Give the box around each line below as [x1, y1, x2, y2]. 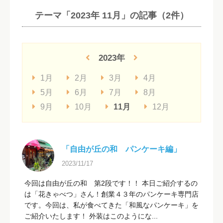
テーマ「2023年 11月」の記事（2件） [34, 10, 189, 20]
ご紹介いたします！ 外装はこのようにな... [24, 212, 158, 220]
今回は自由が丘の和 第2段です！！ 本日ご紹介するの [24, 179, 198, 187]
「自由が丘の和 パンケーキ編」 [62, 144, 181, 153]
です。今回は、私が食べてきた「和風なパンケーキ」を [24, 201, 199, 209]
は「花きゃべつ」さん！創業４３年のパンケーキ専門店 [24, 190, 199, 198]
